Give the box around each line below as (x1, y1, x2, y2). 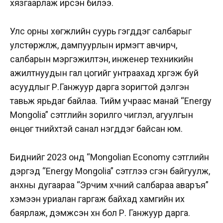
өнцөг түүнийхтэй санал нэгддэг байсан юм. (10, 123, 183, 134)
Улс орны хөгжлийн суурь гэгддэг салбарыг (10, 26, 192, 37)
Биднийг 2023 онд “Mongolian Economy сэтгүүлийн (10, 151, 209, 162)
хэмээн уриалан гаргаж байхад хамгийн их (10, 193, 185, 204)
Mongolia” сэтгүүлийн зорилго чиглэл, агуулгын (10, 110, 193, 120)
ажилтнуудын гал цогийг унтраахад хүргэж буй (10, 68, 199, 79)
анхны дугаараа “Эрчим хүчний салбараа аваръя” (10, 179, 209, 190)
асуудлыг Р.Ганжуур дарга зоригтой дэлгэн (10, 82, 189, 93)
